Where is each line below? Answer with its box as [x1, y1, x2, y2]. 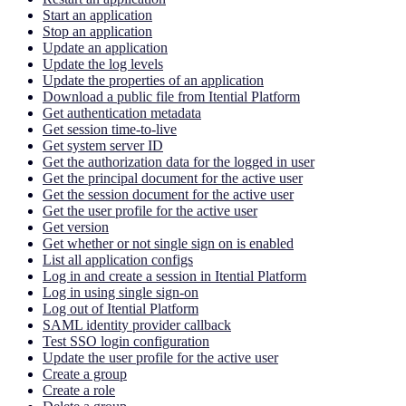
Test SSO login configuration [43, 333, 209, 349]
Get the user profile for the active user [43, 202, 257, 218]
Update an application [43, 39, 168, 55]
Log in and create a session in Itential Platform [43, 267, 306, 284]
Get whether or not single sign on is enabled [43, 235, 294, 251]
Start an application [43, 6, 152, 23]
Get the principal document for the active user [43, 169, 303, 186]
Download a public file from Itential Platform [43, 88, 300, 104]
